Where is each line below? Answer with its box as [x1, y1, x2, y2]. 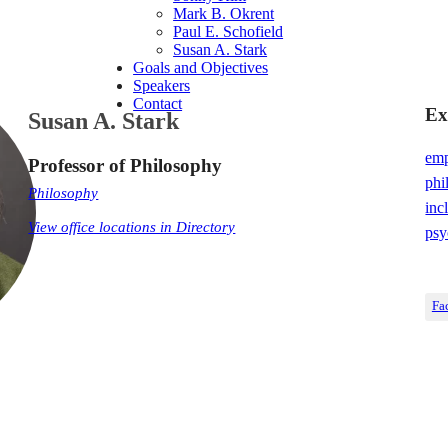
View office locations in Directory [28, 217, 236, 235]
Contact [133, 95, 183, 113]
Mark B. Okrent [173, 5, 275, 23]
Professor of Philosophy [28, 154, 223, 176]
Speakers [133, 77, 191, 95]
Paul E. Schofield [173, 23, 284, 41]
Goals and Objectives [133, 59, 269, 77]
